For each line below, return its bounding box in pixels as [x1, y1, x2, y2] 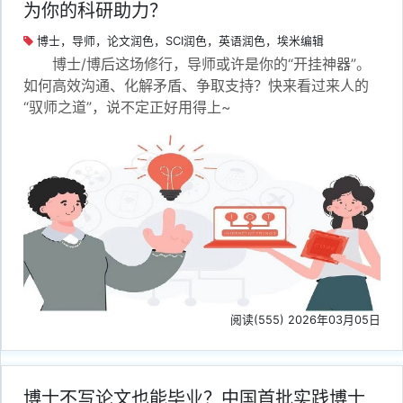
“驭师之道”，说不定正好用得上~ [23, 98, 231, 117]
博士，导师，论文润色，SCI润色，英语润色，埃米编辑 [33, 34, 324, 49]
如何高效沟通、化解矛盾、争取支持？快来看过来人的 [23, 76, 369, 95]
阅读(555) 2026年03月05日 [230, 312, 381, 327]
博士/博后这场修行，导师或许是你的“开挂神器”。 [52, 55, 371, 74]
